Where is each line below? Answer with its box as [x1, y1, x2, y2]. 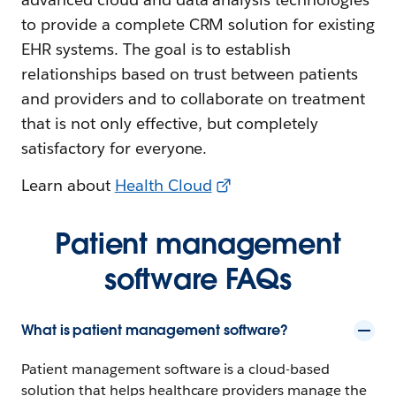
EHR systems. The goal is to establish [21, 38, 292, 59]
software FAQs [103, 260, 293, 297]
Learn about [21, 174, 115, 195]
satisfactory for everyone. [21, 137, 208, 158]
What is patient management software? [21, 320, 289, 339]
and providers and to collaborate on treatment [21, 88, 366, 109]
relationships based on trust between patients [21, 63, 359, 84]
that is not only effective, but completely [21, 112, 319, 133]
